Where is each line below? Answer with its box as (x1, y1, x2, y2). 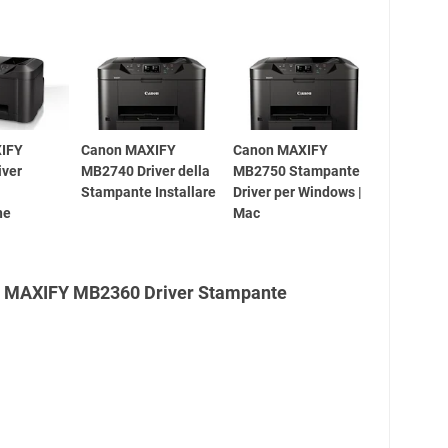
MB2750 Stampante (233, 162, 361, 179)
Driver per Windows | (233, 183, 363, 200)
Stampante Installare (80, 183, 216, 200)
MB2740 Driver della (80, 162, 210, 179)
